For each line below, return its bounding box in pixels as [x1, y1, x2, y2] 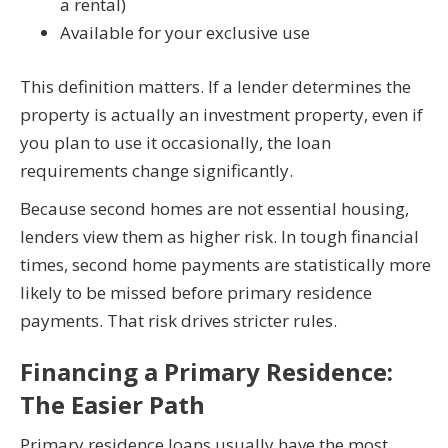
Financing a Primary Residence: [20, 354, 393, 388]
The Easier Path [20, 387, 205, 421]
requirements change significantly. [20, 158, 293, 182]
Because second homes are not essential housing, [20, 196, 409, 220]
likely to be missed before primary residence [20, 280, 372, 304]
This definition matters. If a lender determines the [20, 74, 411, 98]
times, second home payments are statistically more [20, 252, 431, 276]
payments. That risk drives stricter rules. [20, 308, 337, 332]
